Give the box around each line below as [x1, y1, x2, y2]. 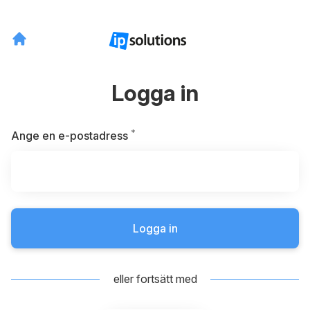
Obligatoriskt [135, 128, 202, 142]
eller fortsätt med [113, 272, 197, 286]
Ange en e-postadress [11, 129, 128, 143]
